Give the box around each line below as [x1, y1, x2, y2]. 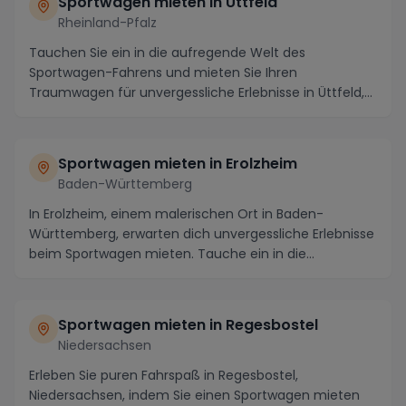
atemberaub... [29, 265, 118, 283]
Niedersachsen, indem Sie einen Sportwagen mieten [29, 386, 360, 404]
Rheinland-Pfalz [58, 14, 157, 32]
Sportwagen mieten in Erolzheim [58, 153, 297, 174]
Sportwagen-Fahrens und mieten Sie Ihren [29, 63, 297, 82]
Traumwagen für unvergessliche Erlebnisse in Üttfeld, [29, 83, 364, 101]
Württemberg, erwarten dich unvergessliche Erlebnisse [29, 225, 374, 243]
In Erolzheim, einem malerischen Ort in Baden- [29, 205, 324, 223]
